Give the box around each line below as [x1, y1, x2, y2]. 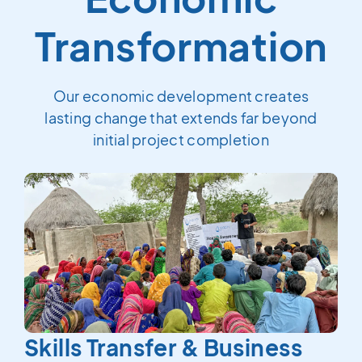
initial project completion [92, 130, 270, 149]
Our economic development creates [53, 86, 309, 105]
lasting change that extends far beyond [44, 108, 318, 127]
